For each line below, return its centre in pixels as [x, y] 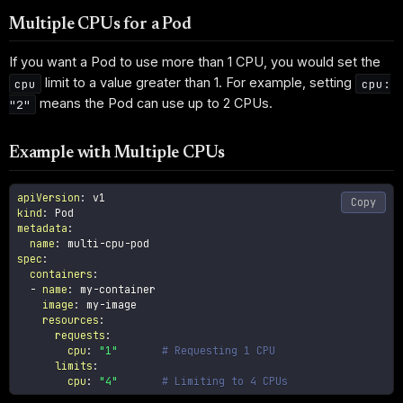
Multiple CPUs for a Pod [100, 24]
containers [62, 273]
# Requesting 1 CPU [219, 350]
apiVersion [49, 197]
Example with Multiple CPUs [117, 154]
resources [71, 319]
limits [74, 365]
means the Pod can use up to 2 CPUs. [155, 103]
